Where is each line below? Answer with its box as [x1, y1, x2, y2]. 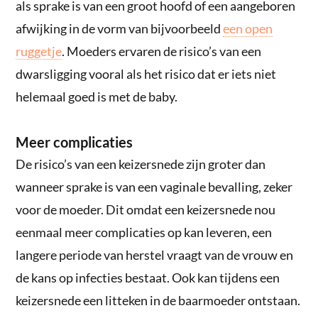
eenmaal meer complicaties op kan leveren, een [16, 224, 273, 240]
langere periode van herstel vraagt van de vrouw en [16, 246, 294, 263]
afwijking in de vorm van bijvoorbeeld [16, 20, 224, 36]
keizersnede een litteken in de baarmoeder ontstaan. [16, 292, 301, 308]
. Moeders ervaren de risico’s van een [62, 43, 262, 59]
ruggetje [16, 43, 62, 59]
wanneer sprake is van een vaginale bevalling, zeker [16, 178, 293, 194]
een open [223, 20, 273, 36]
